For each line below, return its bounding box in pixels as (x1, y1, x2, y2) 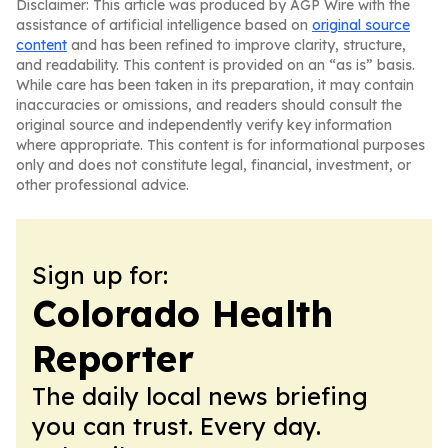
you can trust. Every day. (32, 411, 321, 441)
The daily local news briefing (32, 381, 368, 411)
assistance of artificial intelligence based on (16, 16, 312, 34)
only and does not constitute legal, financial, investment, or (16, 156, 411, 174)
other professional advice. (16, 176, 189, 194)
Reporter (32, 336, 194, 381)
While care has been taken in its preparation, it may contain (16, 76, 414, 94)
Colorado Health (32, 291, 333, 336)
